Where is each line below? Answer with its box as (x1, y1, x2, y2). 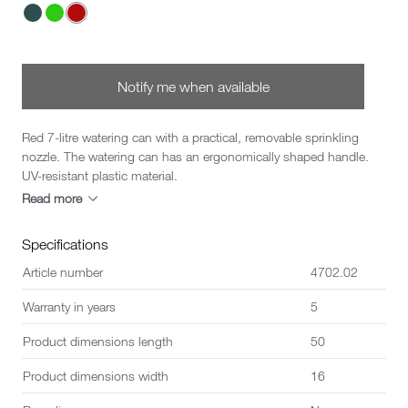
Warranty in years (23, 299, 116, 314)
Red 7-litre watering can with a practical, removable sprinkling (22, 129, 359, 145)
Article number (23, 264, 103, 280)
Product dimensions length (23, 333, 173, 349)
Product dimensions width (23, 368, 168, 383)
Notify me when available (117, 78, 270, 95)
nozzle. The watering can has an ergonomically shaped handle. (22, 148, 369, 164)
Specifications (22, 236, 108, 252)
